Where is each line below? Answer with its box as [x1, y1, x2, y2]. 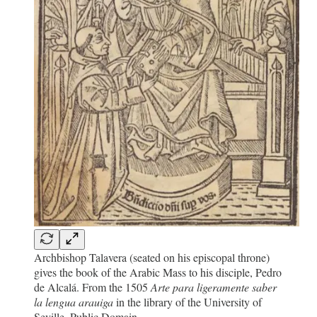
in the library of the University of [113, 294, 262, 309]
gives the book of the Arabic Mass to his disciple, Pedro [34, 264, 282, 279]
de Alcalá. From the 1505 [34, 279, 151, 294]
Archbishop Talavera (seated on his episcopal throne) [34, 249, 270, 265]
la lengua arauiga [34, 294, 113, 309]
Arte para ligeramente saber [151, 279, 277, 294]
